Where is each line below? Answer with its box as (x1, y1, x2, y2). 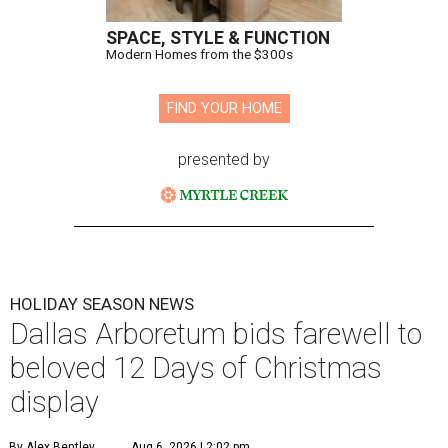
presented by (178, 150, 270, 170)
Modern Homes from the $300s (106, 46, 293, 63)
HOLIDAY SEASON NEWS (10, 294, 194, 315)
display (10, 385, 99, 420)
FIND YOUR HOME (166, 100, 282, 118)
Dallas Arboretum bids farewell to (10, 317, 422, 352)
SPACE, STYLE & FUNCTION (106, 28, 330, 49)
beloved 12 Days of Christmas (10, 351, 382, 386)
